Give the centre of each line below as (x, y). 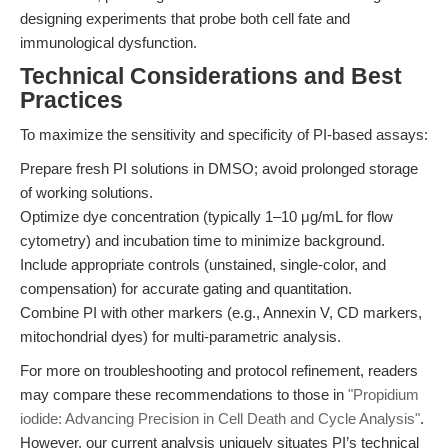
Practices (71, 100)
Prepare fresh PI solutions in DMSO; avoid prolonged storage (219, 168)
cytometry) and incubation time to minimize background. (202, 240)
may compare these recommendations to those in (184, 394)
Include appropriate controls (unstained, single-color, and (203, 264)
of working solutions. (86, 192)
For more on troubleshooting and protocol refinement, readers (219, 370)
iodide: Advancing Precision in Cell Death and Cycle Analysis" (220, 418)
